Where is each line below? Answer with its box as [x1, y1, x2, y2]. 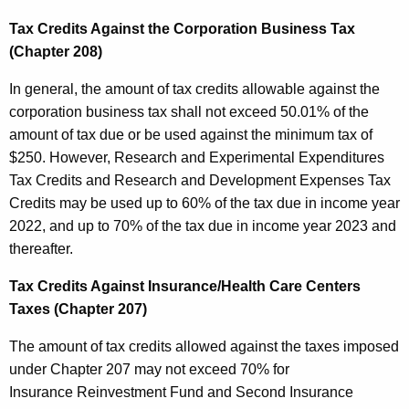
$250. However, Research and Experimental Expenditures [9, 150, 384, 166]
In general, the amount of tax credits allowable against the [9, 81, 380, 98]
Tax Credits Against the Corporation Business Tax [9, 21, 355, 37]
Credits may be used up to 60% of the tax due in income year [9, 195, 400, 212]
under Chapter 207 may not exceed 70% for [9, 362, 289, 378]
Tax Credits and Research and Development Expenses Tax [9, 173, 391, 189]
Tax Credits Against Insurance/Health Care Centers [9, 278, 361, 295]
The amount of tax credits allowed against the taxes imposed [9, 339, 399, 355]
